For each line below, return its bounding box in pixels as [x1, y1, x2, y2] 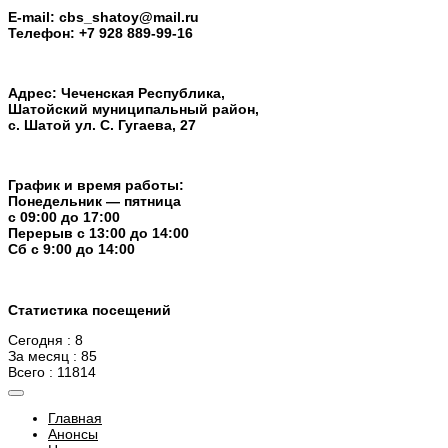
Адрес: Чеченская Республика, [8, 85, 225, 102]
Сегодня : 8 [8, 331, 83, 348]
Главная [48, 409, 102, 426]
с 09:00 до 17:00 [8, 209, 120, 226]
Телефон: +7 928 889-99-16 [8, 25, 193, 42]
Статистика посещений [8, 301, 171, 318]
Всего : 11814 [8, 363, 96, 380]
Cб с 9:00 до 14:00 [8, 241, 135, 258]
